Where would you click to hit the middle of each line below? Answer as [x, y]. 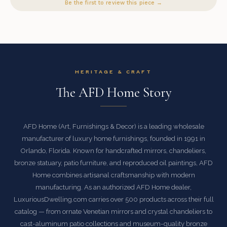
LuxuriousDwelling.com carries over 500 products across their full [113, 200]
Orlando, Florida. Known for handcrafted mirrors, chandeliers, [113, 151]
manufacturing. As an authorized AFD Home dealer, [113, 187]
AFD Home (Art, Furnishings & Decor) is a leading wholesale [113, 127]
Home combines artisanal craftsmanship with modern [113, 175]
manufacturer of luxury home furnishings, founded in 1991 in [113, 139]
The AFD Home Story [113, 93]
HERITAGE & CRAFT [113, 72]
